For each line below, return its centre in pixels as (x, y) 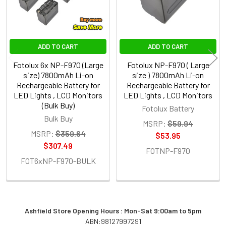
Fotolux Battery (168, 108)
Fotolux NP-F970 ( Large (168, 65)
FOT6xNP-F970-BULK (58, 160)
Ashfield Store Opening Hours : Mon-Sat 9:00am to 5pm (113, 210)
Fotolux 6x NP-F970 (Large (58, 65)
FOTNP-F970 (168, 150)
